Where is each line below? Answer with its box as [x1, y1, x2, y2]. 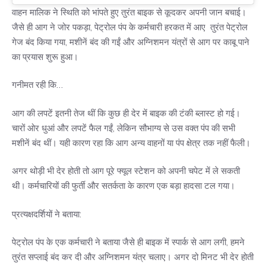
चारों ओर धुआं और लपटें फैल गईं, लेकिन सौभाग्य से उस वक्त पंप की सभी [12, 122, 235, 134]
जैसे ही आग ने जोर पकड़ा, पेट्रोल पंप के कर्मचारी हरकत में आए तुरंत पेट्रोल [12, 21, 248, 33]
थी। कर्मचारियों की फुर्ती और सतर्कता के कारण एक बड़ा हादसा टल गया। [12, 180, 235, 192]
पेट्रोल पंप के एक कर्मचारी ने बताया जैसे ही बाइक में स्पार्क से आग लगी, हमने [12, 236, 245, 248]
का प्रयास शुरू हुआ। [12, 50, 78, 62]
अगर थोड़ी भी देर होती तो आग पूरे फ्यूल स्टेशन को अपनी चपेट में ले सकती [12, 165, 240, 177]
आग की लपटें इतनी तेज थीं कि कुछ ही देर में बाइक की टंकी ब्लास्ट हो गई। [12, 107, 240, 119]
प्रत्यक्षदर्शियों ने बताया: [12, 208, 81, 220]
